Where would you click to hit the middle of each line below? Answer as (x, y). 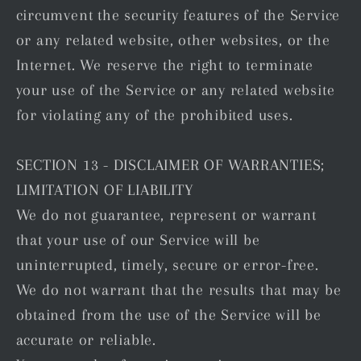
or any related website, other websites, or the (173, 40)
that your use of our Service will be (138, 240)
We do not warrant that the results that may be (178, 290)
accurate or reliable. (86, 340)
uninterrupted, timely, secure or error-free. (167, 265)
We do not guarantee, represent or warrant (166, 215)
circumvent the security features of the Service (178, 15)
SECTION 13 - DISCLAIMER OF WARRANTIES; (170, 165)
